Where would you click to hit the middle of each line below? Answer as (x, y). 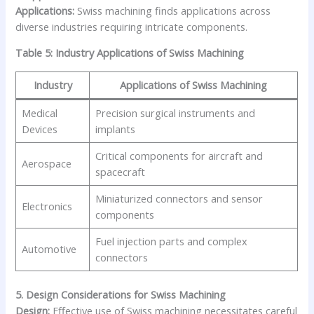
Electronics (47, 206)
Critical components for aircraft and (179, 155)
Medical (39, 112)
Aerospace (46, 163)
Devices (39, 129)
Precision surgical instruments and (175, 112)
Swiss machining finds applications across (173, 10)
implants (115, 129)
